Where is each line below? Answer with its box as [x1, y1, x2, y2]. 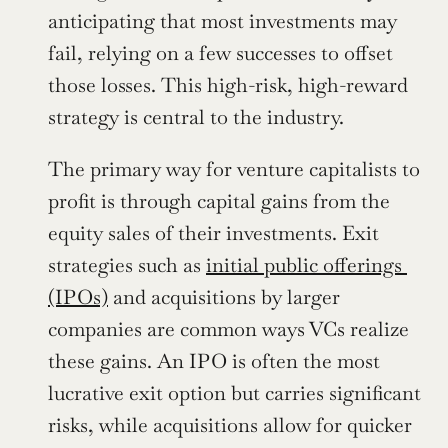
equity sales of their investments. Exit [48, 219, 379, 246]
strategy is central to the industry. [48, 103, 344, 130]
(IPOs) [48, 283, 108, 310]
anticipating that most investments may [48, 7, 397, 34]
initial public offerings [206, 251, 402, 278]
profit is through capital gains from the [48, 187, 390, 214]
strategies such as [48, 251, 206, 278]
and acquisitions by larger [108, 283, 340, 310]
